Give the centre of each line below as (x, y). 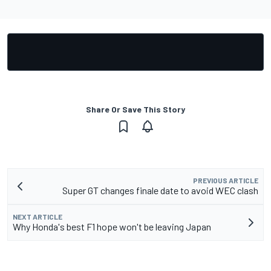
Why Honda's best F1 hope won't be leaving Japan (112, 227)
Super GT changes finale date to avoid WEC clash (160, 191)
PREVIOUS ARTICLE (226, 181)
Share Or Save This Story (135, 109)
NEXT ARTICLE (38, 217)
